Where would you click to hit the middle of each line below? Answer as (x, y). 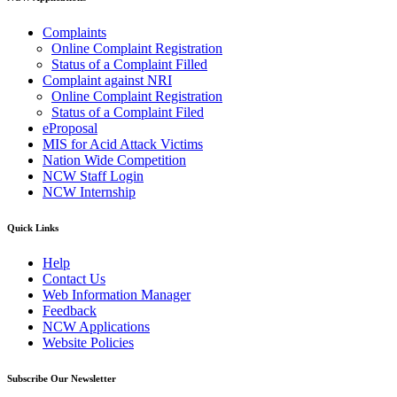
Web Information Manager (117, 295)
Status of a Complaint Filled (129, 65)
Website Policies (88, 343)
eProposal (70, 128)
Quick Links (33, 228)
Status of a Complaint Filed (128, 113)
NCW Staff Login (93, 176)
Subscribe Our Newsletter (62, 379)
